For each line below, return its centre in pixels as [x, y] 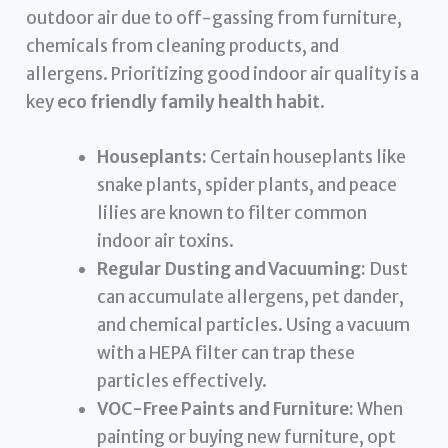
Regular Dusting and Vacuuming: [232, 269]
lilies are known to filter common [232, 213]
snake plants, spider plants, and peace [247, 185]
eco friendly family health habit [189, 101]
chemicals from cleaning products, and [183, 45]
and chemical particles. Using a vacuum [254, 325]
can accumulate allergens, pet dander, [251, 297]
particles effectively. [182, 381]
